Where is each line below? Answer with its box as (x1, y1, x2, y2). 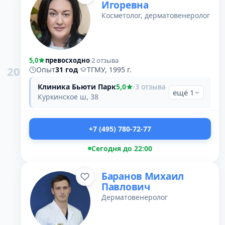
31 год (55, 65, 78, 74)
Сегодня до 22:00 (91, 144, 152, 153)
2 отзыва (91, 56, 119, 65)
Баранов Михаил (101, 170, 184, 183)
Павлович (101, 180, 150, 193)
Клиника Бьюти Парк (38, 82, 116, 91)
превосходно (45, 56, 90, 65)
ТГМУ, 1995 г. (87, 65, 132, 74)
